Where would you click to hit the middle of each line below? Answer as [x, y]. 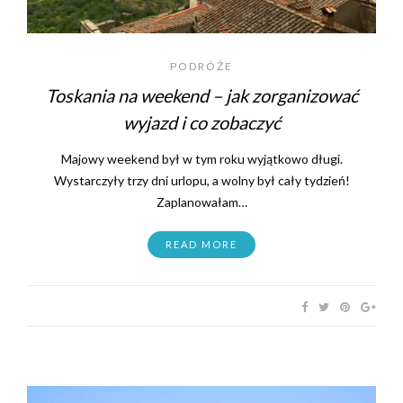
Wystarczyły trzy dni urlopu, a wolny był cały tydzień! [201, 180]
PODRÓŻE [201, 66]
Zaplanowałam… [201, 201]
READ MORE [201, 244]
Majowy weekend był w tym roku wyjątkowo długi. [201, 158]
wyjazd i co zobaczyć [201, 122]
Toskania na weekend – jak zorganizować [201, 95]
